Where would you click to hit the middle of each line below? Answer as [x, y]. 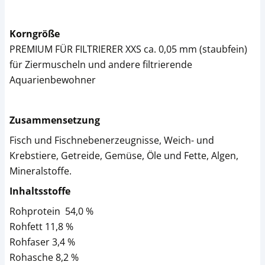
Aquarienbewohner [53, 80]
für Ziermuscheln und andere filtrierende [101, 64]
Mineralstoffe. [41, 171]
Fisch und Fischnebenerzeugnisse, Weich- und [112, 140]
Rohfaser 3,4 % [42, 242]
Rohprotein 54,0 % [51, 211]
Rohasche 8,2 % [44, 257]
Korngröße [35, 34]
